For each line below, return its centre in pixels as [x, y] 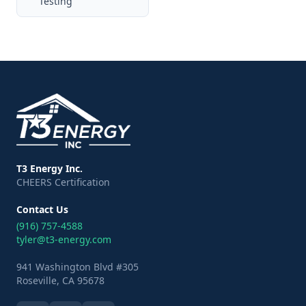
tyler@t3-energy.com [64, 239]
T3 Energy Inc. [50, 168]
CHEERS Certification [63, 182]
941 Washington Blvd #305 [78, 267]
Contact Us [42, 209]
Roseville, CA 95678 [60, 280]
